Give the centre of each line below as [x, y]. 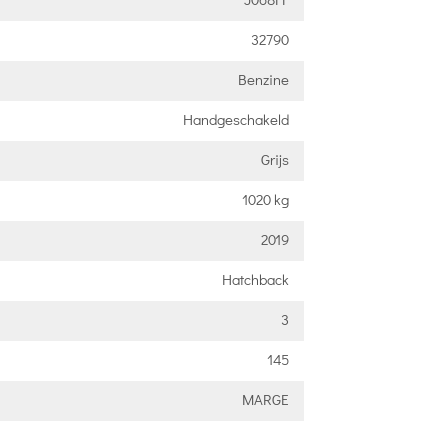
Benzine [263, 79]
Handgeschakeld [235, 119]
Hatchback [255, 279]
